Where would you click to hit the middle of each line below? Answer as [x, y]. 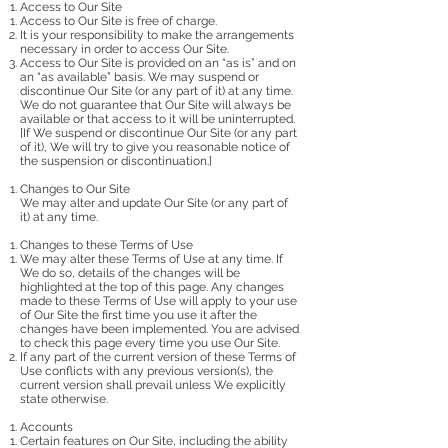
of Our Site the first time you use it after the [138, 314]
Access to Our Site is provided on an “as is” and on [158, 62]
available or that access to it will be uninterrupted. [157, 118]
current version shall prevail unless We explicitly [153, 384]
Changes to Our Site [75, 188]
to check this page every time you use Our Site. [150, 342]
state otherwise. [64, 398]
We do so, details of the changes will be [130, 272]
